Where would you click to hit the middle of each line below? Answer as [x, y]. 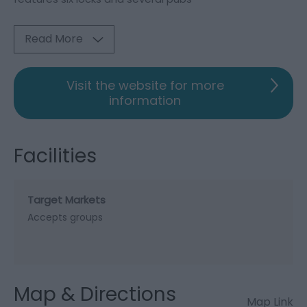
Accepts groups [65, 217]
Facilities [55, 156]
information [145, 100]
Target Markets [66, 199]
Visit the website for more [145, 85]
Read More [54, 38]
